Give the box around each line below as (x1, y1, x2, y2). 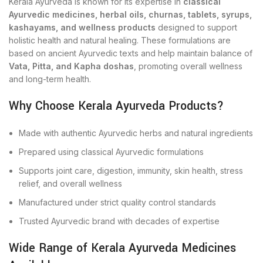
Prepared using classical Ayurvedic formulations (19, 147, 204, 157)
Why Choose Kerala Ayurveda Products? (9, 97, 224, 114)
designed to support (156, 22, 237, 32)
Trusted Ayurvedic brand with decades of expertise (19, 216, 220, 226)
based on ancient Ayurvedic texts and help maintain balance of (9, 48, 252, 58)
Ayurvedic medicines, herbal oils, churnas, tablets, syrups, (9, 9, 252, 19)
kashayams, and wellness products (9, 22, 156, 32)
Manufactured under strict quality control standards (19, 197, 216, 207)
